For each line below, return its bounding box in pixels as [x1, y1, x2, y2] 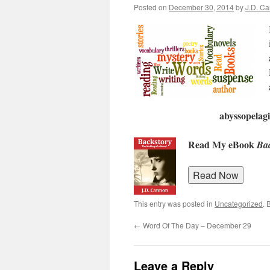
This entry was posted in [134, 198, 215, 209]
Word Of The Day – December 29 [141, 220, 251, 230]
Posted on [134, 2, 167, 12]
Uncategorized [215, 198, 263, 209]
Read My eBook [188, 137, 257, 151]
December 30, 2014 [169, 2, 234, 12]
